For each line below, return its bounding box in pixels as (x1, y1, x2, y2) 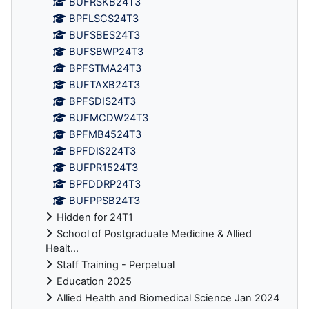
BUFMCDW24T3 (69, 112, 149, 125)
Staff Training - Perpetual (57, 259, 175, 272)
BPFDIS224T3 (69, 145, 137, 158)
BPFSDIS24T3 (69, 95, 137, 108)
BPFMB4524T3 (69, 128, 142, 141)
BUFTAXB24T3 (69, 79, 141, 92)
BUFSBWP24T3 (69, 46, 144, 59)
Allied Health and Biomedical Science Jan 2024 (57, 292, 279, 305)
